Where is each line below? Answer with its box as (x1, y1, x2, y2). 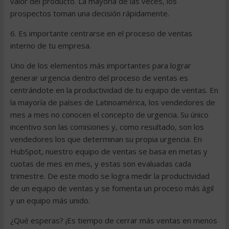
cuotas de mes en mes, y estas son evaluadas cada (10, 158, 191, 169)
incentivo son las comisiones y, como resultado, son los (10, 122, 204, 132)
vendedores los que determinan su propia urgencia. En (10, 134, 202, 144)
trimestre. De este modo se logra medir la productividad (10, 171, 210, 181)
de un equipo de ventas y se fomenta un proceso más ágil (10, 183, 214, 193)
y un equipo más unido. (10, 195, 90, 205)
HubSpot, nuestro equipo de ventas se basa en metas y (10, 146, 208, 156)
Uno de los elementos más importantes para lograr (10, 60, 191, 71)
